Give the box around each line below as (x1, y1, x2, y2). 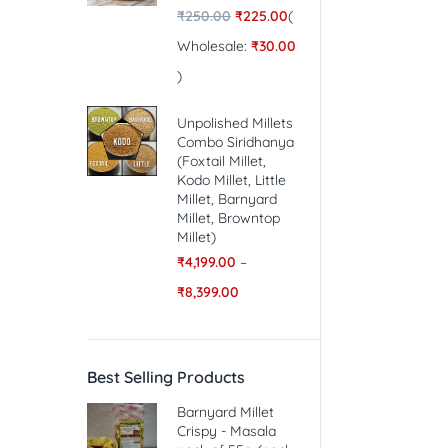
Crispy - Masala (177, 422, 276, 441)
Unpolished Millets (177, 114, 293, 133)
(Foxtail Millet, (177, 152, 266, 171)
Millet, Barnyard (177, 190, 277, 209)
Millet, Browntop (177, 209, 280, 228)
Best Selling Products (87, 367, 245, 388)
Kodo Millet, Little (177, 171, 286, 190)
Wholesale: (177, 37, 251, 56)
